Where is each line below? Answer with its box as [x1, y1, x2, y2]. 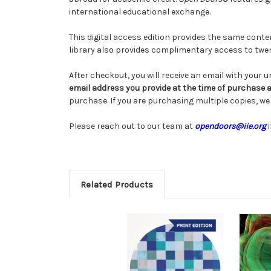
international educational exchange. [69, 6, 211, 17]
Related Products [80, 178, 153, 190]
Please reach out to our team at [69, 120, 195, 131]
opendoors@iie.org [195, 120, 266, 131]
